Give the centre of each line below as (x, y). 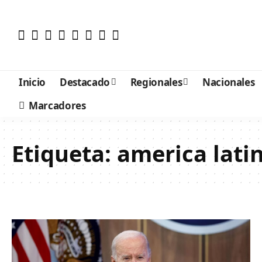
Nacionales (228, 82)
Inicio (32, 82)
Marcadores (57, 105)
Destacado (85, 82)
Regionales (156, 82)
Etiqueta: (64, 153)
